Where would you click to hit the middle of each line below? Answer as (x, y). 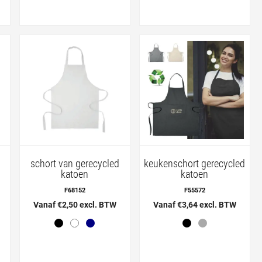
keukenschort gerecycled (195, 163)
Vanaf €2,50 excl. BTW (75, 204)
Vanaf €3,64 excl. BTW (194, 204)
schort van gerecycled (75, 163)
